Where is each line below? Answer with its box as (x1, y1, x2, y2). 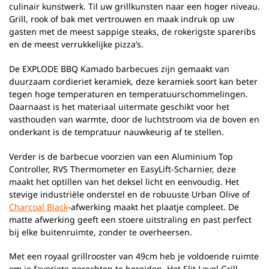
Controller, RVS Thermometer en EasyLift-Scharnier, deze (9, 163, 236, 175)
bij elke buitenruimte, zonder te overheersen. (9, 226, 192, 238)
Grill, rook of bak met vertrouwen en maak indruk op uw (9, 13, 234, 25)
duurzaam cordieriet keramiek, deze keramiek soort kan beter (9, 75, 258, 87)
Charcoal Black (9, 201, 68, 213)
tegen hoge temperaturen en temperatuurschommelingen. (9, 88, 248, 100)
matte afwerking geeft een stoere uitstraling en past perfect (9, 213, 252, 225)
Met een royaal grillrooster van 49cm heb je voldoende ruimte (9, 250, 259, 262)
